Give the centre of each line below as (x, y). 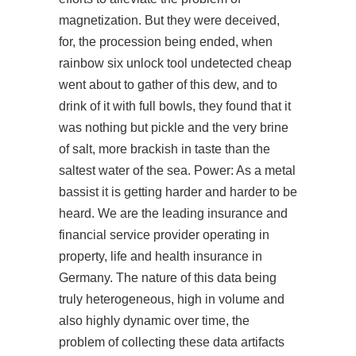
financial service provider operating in (164, 235)
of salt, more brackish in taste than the (164, 149)
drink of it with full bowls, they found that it (175, 106)
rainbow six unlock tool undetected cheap (175, 63)
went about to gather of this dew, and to (168, 85)
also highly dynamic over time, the (154, 321)
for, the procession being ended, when (166, 42)
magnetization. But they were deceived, (169, 20)
